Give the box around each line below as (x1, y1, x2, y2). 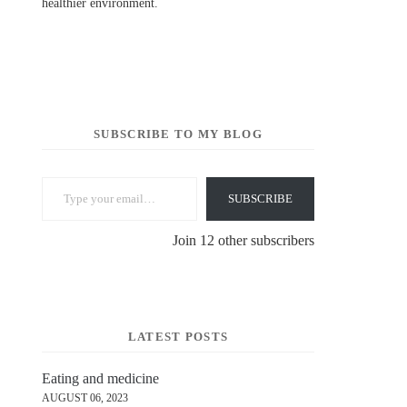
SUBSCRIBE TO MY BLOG (94, 126, 263, 141)
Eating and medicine (42, 370, 159, 386)
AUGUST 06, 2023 (42, 391, 128, 404)
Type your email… (41, 168, 84, 183)
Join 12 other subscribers (173, 232, 314, 248)
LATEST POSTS (127, 329, 229, 343)
